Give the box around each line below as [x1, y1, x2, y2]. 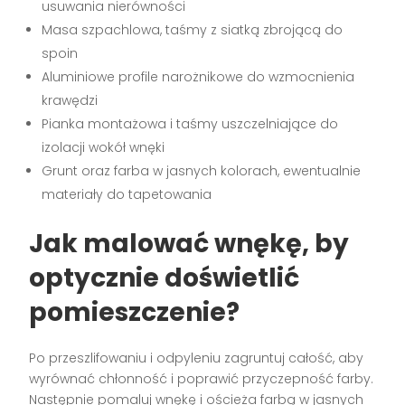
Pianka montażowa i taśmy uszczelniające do [42, 114, 339, 133]
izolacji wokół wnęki [42, 137, 165, 156]
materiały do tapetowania [42, 184, 212, 203]
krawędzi [42, 90, 99, 109]
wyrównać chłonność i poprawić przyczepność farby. [29, 369, 374, 388]
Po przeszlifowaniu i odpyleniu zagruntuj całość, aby [29, 348, 364, 367]
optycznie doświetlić [29, 259, 300, 296]
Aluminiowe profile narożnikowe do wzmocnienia [42, 67, 355, 86]
